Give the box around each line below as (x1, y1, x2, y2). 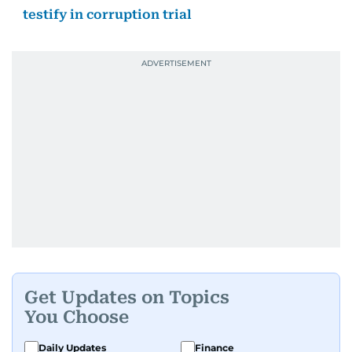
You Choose (24, 306, 129, 327)
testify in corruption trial (23, 7, 192, 22)
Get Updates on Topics (24, 287, 229, 307)
